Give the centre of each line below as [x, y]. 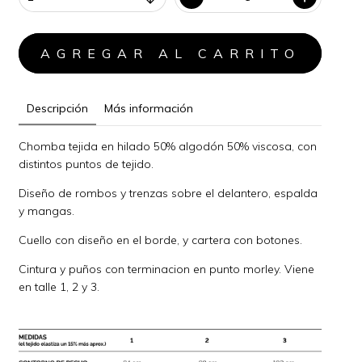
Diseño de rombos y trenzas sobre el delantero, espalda [168, 193]
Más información [149, 108]
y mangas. [47, 210]
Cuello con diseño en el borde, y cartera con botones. [161, 240]
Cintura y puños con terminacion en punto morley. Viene [167, 269]
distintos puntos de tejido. [86, 164]
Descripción [58, 108]
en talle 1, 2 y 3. [59, 286]
